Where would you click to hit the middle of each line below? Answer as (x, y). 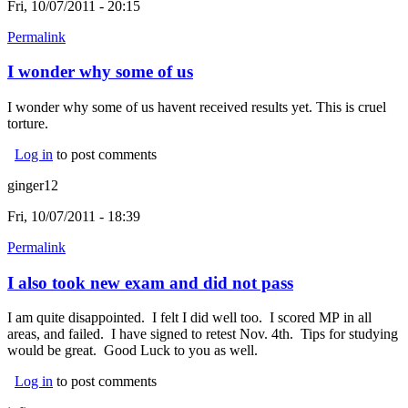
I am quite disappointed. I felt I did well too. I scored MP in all (189, 318)
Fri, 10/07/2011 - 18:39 (74, 217)
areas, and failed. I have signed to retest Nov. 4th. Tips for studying (203, 334)
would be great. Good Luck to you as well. (133, 351)
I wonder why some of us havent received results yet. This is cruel (197, 107)
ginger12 (33, 186)
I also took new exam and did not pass (150, 282)
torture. (28, 124)
